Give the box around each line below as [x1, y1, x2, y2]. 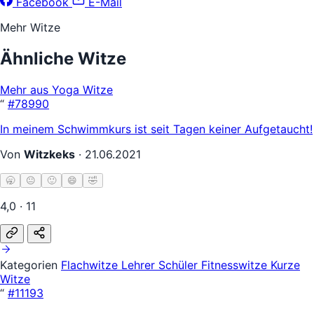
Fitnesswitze [201, 257, 271, 272]
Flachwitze [61, 257, 121, 272]
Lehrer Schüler [121, 257, 201, 272]
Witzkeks [24, 146, 75, 161]
